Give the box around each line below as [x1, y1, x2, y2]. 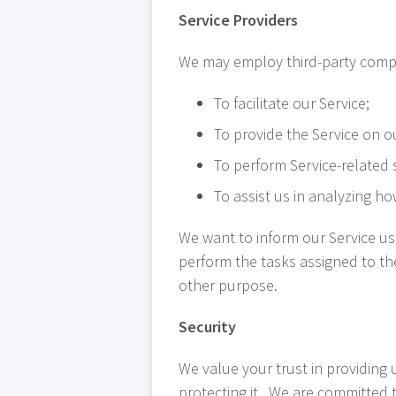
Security [179, 316, 236, 337]
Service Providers [179, 10, 298, 30]
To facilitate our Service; [214, 93, 369, 113]
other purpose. [179, 275, 278, 295]
